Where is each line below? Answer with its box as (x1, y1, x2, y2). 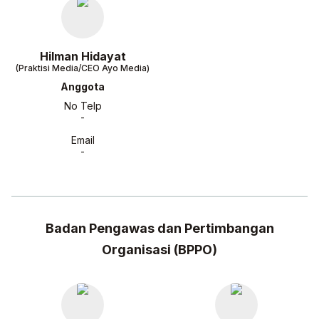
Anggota (61, 80, 105, 93)
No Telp (63, 100, 102, 112)
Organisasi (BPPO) (102, 242, 217, 257)
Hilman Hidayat (39, 49, 126, 63)
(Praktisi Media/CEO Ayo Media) (16, 63, 150, 73)
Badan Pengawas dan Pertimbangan (45, 221, 274, 236)
